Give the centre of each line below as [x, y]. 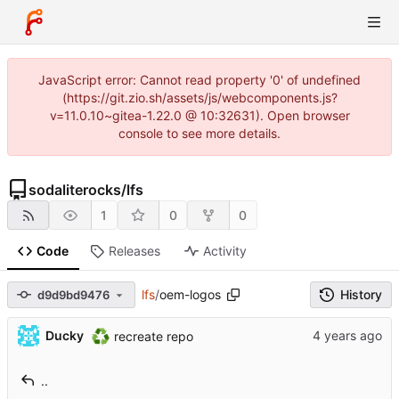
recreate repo [151, 336]
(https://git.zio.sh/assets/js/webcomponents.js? [199, 98]
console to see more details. [199, 133]
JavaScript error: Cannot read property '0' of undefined [199, 80]
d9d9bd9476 [73, 294]
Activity [224, 251]
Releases [134, 251]
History [361, 295]
